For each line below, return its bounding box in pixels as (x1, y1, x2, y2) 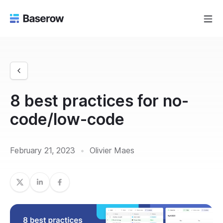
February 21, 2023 (10, 145, 78, 155)
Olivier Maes (87, 145, 134, 155)
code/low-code (10, 110, 124, 129)
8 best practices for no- (10, 91, 189, 111)
